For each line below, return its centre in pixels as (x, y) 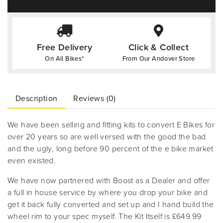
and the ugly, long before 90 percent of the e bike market (111, 149)
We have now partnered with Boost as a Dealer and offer (109, 181)
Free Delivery (64, 47)
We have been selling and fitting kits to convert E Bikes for (111, 125)
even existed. (32, 161)
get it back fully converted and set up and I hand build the (111, 205)
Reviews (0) (95, 99)
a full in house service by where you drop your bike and (108, 193)
